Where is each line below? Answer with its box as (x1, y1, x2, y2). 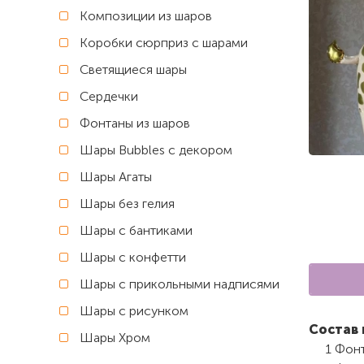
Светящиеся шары (80, 62, 187, 77)
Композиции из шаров (80, 8, 212, 24)
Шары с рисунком (80, 303, 188, 318)
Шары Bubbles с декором (80, 142, 232, 158)
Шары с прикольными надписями (80, 276, 279, 292)
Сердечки (80, 89, 138, 104)
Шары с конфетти (80, 249, 186, 265)
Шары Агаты (80, 169, 152, 184)
